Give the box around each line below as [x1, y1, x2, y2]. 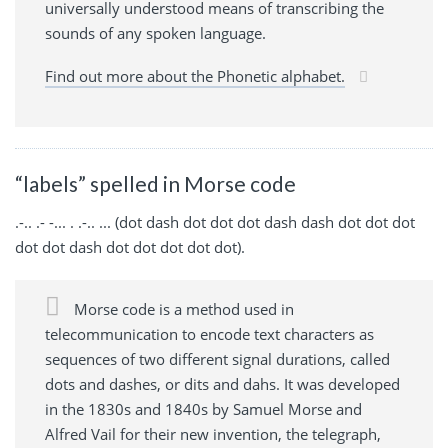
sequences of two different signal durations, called [45, 348, 390, 369]
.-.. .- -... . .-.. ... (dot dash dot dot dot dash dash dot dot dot [15, 211, 415, 232]
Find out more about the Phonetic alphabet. [45, 66, 345, 87]
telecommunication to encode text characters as [45, 323, 374, 344]
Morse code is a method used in [70, 298, 294, 319]
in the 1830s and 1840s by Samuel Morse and [45, 398, 362, 419]
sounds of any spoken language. [45, 23, 266, 44]
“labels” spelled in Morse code [15, 171, 296, 197]
